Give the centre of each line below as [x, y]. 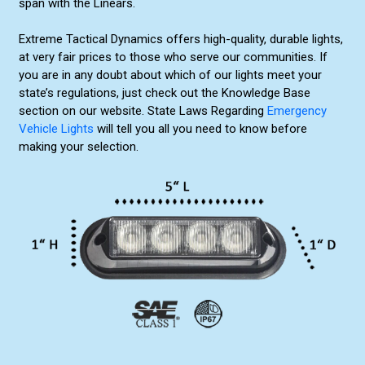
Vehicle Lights [56, 129]
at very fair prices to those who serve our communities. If [173, 57]
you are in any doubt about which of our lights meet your [170, 75]
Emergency [297, 111]
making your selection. [78, 147]
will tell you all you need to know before [200, 129]
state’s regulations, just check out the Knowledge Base [164, 93]
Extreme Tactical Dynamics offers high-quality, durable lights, [180, 40]
